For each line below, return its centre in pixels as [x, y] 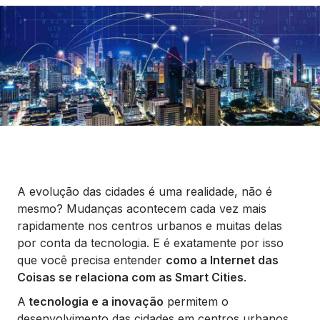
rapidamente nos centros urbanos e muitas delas [150, 226]
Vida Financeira [53, 44]
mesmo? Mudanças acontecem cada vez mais [142, 209]
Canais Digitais [51, 84]
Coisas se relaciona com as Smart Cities [130, 277]
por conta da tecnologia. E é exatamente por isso [150, 243]
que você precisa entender [91, 260]
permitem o [196, 301]
